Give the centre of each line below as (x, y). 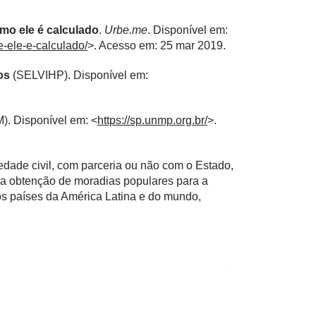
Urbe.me (126, 30)
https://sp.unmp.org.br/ (152, 120)
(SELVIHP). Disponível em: (79, 75)
